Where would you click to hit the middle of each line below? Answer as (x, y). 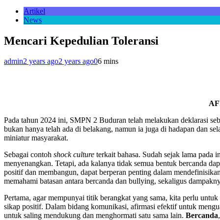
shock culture (75, 155)
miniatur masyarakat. (36, 138)
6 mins (108, 61)
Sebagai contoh (29, 155)
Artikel (34, 11)
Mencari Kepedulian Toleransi (81, 41)
